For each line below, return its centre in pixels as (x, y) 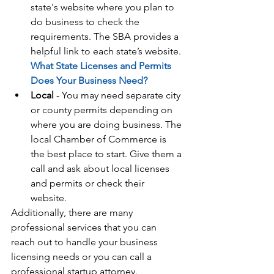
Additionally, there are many (73, 212)
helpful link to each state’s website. (107, 51)
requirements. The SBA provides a (106, 36)
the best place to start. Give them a (107, 154)
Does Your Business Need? (89, 80)
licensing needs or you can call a (83, 256)
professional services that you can (85, 227)
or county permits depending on (103, 109)
